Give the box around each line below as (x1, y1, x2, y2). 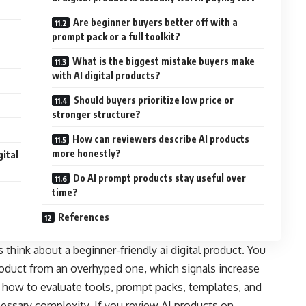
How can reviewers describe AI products (72, 133, 250, 145)
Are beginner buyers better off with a (73, 16, 238, 29)
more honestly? (52, 148, 122, 160)
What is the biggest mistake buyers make (72, 55, 255, 68)
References (58, 211, 110, 223)
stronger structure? (52, 109, 141, 121)
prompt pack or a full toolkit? (52, 31, 181, 43)
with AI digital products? (52, 70, 161, 82)
